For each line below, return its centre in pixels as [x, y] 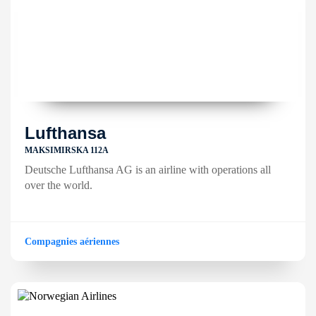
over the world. [59, 185]
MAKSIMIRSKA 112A [67, 150]
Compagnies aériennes [72, 242]
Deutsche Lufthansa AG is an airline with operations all [148, 170]
